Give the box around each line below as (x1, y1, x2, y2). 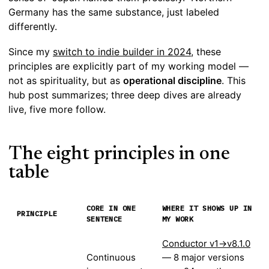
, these (191, 46, 221, 58)
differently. (8, 20, 57, 33)
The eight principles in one (8, 145, 230, 165)
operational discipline (123, 74, 222, 87)
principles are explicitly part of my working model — (8, 60, 249, 73)
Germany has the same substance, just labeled (8, 6, 219, 19)
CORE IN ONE (86, 204, 136, 213)
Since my (8, 46, 53, 58)
